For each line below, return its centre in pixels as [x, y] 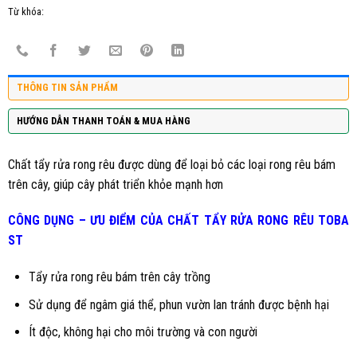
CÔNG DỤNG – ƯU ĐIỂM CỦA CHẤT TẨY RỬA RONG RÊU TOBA [178, 221]
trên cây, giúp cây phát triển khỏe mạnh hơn [116, 184]
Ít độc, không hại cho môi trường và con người [143, 332]
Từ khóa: [26, 11]
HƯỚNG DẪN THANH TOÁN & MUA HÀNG [104, 120]
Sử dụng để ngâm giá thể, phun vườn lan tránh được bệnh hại [178, 304]
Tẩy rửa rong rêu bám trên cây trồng [119, 277]
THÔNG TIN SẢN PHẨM [67, 87]
